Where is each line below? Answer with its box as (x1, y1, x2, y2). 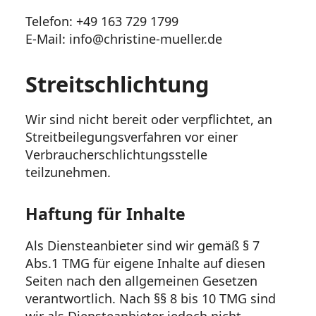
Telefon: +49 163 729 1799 (25, 13, 178, 30)
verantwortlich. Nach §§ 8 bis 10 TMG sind (25, 290, 276, 308)
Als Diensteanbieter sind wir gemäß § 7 (25, 237, 260, 255)
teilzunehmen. (25, 163, 111, 181)
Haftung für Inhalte (25, 202, 186, 226)
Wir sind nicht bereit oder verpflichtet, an (25, 110, 272, 128)
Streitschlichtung (25, 68, 209, 99)
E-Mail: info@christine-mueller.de (25, 30, 222, 48)
